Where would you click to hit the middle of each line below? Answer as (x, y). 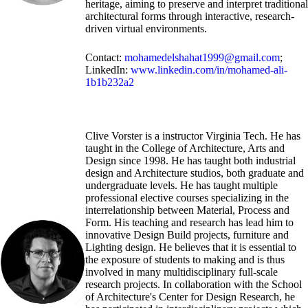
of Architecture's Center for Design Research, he (190, 296)
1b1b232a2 (110, 82)
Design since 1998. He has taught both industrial (190, 160)
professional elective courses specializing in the (187, 197)
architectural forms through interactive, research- (190, 16)
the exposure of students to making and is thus (185, 259)
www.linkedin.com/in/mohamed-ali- (209, 69)
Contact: (105, 57)
